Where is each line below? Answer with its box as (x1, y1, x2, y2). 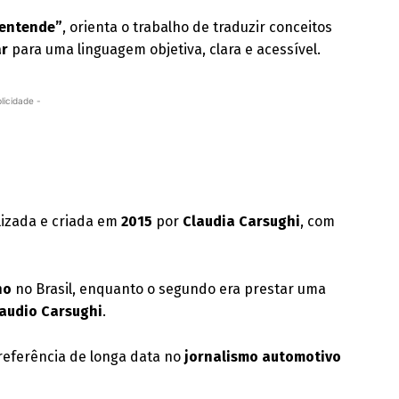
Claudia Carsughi (183, 213, 301, 230)
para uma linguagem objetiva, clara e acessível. (8, 41, 322, 58)
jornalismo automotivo (184, 348, 342, 365)
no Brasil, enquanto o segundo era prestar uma (12, 281, 327, 297)
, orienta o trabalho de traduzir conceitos (62, 19, 333, 36)
